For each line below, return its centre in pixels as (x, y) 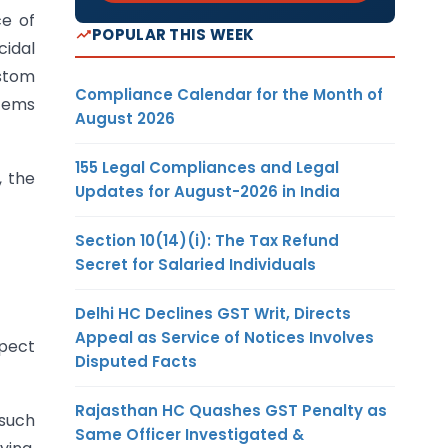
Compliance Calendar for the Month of (229, 94)
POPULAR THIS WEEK (173, 34)
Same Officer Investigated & (189, 434)
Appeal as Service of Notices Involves (224, 337)
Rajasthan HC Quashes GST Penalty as (231, 410)
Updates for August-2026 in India (207, 191)
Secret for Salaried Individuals (195, 264)
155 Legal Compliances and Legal (207, 167)
